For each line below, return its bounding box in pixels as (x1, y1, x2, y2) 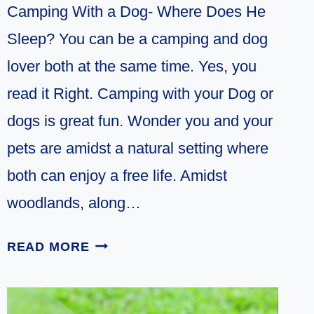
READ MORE (6, 239, 90, 254)
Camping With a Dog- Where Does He (6, 2, 266, 20)
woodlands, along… (6, 193, 141, 212)
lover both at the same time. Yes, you (6, 57, 257, 75)
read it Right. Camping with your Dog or (6, 84, 273, 102)
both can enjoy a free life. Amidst (6, 166, 227, 184)
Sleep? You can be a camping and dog (6, 29, 268, 48)
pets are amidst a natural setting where (6, 139, 268, 157)
